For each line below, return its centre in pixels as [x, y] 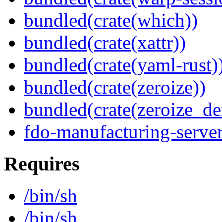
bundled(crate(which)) [111, 20]
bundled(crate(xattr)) [105, 43]
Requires [42, 164]
